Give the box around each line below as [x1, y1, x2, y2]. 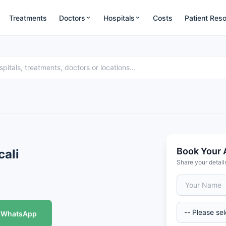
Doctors [59, 13, 86, 22]
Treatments [9, 13, 47, 22]
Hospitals [103, 13, 135, 22]
